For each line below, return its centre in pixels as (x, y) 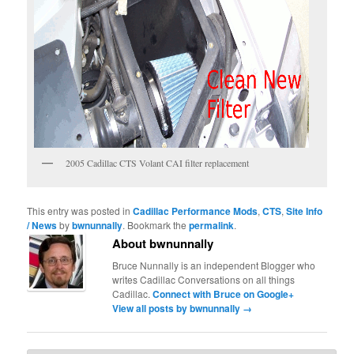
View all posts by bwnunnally (178, 309)
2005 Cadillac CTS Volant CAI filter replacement (158, 162)
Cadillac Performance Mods (196, 211)
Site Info (305, 211)
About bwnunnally (163, 244)
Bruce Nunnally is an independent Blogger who (214, 265)
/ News (42, 226)
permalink (212, 226)
